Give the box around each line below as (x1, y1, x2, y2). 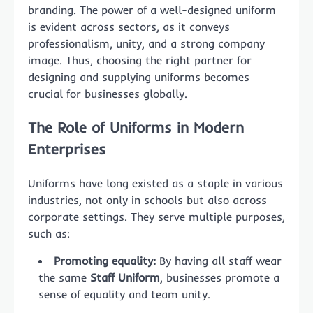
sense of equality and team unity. (38, 286, 210, 301)
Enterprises (28, 139, 106, 158)
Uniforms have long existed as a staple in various (28, 175, 283, 190)
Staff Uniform (90, 270, 160, 284)
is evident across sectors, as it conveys (28, 20, 230, 34)
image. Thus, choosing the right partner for (28, 53, 252, 67)
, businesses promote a (160, 270, 279, 284)
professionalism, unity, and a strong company (28, 36, 265, 50)
